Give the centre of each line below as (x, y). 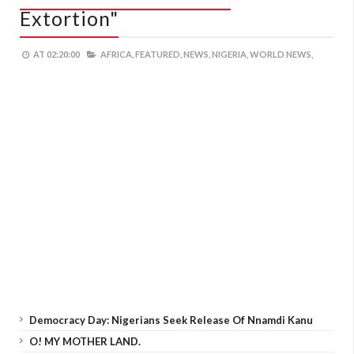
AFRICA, (117, 54)
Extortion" (69, 18)
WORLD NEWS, (281, 54)
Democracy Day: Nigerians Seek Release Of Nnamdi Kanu (171, 320)
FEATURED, (158, 54)
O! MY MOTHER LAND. (85, 341)
